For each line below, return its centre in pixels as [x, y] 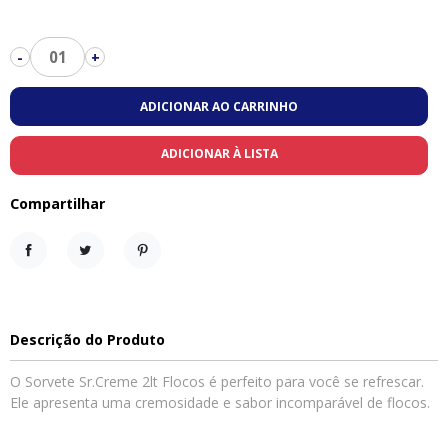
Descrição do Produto [87, 339]
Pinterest [168, 268]
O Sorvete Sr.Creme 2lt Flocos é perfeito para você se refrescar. [217, 381]
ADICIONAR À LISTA [219, 153]
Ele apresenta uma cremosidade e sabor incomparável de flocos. [220, 402]
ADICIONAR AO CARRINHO [219, 106]
